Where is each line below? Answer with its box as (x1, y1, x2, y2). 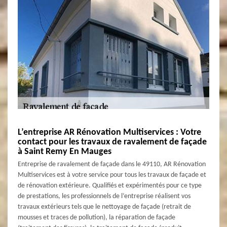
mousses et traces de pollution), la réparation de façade (18, 213, 175, 221)
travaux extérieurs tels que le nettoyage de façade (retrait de (18, 203, 191, 211)
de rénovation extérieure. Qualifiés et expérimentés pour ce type (18, 181, 202, 190)
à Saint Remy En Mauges (18, 146, 111, 157)
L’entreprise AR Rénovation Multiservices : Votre (18, 127, 201, 137)
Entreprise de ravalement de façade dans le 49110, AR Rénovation (18, 160, 206, 168)
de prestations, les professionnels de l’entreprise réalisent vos (18, 192, 191, 200)
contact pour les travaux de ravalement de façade (18, 137, 207, 147)
